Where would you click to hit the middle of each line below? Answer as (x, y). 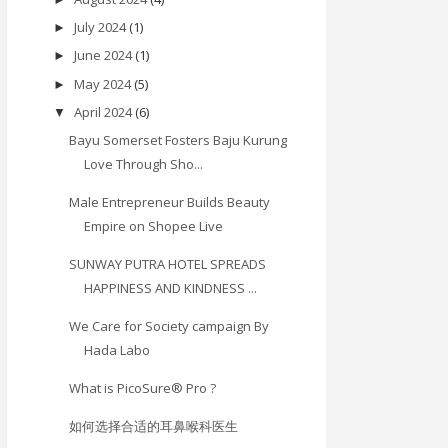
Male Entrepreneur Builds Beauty (170, 202)
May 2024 (102, 83)
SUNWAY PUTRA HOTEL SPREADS (168, 264)
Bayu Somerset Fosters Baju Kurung (178, 140)
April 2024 (102, 111)
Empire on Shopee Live (154, 226)
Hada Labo (117, 350)
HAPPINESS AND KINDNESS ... (171, 288)
